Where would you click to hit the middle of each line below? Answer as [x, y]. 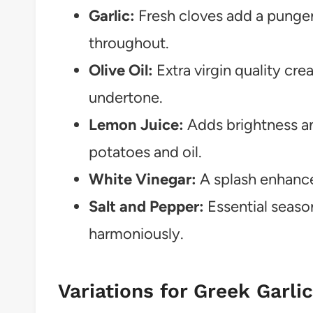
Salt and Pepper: [146, 207]
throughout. [129, 43]
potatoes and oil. [145, 152]
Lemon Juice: [136, 125]
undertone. [126, 98]
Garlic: [112, 16]
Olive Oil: [121, 71]
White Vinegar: [143, 180]
